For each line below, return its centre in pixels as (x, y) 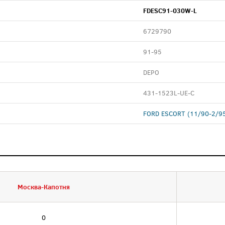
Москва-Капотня (44, 187)
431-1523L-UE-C (169, 93)
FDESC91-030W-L (170, 11)
